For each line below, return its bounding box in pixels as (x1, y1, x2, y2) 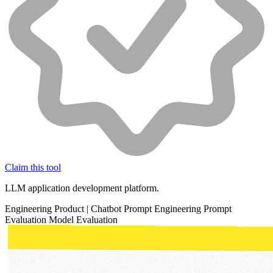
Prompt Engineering (124, 204, 204, 214)
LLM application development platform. (5, 183, 159, 194)
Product (54, 204, 87, 214)
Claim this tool (5, 162, 61, 173)
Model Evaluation (49, 214, 118, 225)
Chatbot (91, 204, 124, 214)
